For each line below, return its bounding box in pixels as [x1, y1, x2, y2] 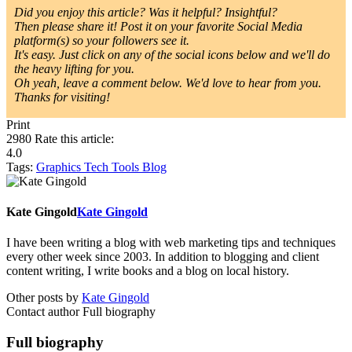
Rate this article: [31, 131, 114, 145]
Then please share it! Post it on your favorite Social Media [14, 19, 302, 33]
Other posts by [6, 291, 82, 305]
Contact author [6, 305, 79, 319]
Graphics [36, 159, 84, 174]
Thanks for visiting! [14, 90, 110, 104]
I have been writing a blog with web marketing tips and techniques [6, 236, 335, 250]
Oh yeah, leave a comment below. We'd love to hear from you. [14, 75, 321, 90]
